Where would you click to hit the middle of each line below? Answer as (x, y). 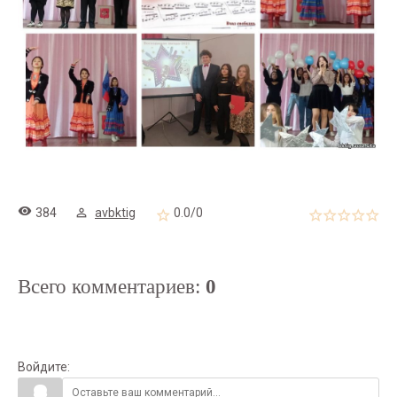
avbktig (115, 213)
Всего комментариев (106, 287)
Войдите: (44, 367)
